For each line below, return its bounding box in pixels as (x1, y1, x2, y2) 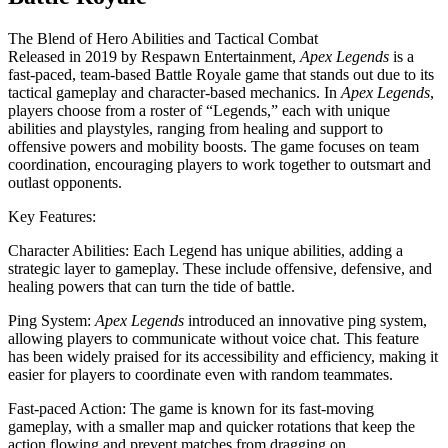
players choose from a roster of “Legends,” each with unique (8, 101, 390, 119)
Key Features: (8, 207, 96, 225)
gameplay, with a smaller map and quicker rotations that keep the (8, 417, 415, 435)
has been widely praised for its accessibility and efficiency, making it (8, 347, 438, 365)
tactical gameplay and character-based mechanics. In (8, 83, 341, 101)
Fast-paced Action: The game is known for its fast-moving (8, 399, 374, 417)
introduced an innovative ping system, (184, 311, 427, 329)
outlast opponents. (8, 173, 122, 191)
